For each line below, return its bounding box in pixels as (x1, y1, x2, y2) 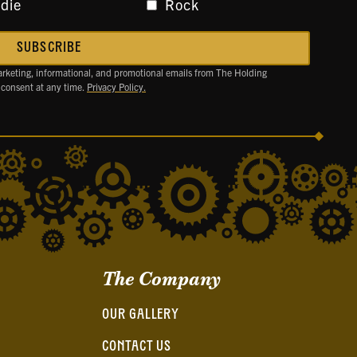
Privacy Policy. (87, 80, 146, 92)
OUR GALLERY (102, 307, 180, 323)
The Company (102, 265, 222, 292)
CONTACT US (102, 339, 172, 355)
